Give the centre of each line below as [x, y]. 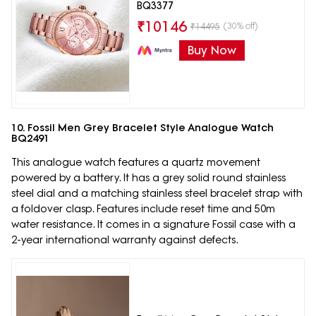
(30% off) [241, 25]
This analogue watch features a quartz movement [136, 163]
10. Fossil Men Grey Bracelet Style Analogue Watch [142, 128]
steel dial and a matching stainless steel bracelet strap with [157, 194]
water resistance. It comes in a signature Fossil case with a [153, 225]
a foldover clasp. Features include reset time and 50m [143, 209]
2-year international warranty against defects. [125, 240]
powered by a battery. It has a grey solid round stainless [148, 178]
